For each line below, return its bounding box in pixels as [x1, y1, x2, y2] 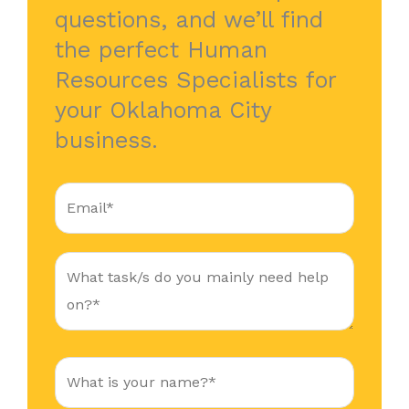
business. [55, 127, 158, 154]
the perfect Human [55, 37, 267, 64]
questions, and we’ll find [55, 6, 323, 34]
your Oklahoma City [55, 97, 271, 124]
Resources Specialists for [55, 67, 336, 94]
